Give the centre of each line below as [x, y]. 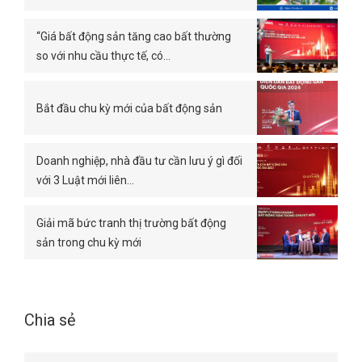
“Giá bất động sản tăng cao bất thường [134, 36]
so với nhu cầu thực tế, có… [103, 55]
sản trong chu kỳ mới [89, 242]
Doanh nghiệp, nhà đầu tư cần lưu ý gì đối [139, 160]
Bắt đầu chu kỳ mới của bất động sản [129, 108]
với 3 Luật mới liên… [85, 180]
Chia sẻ [50, 320]
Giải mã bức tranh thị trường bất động [131, 223]
